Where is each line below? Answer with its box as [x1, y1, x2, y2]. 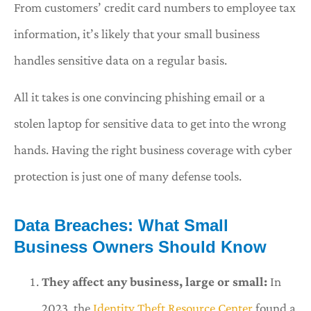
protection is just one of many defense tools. [14, 168, 242, 183]
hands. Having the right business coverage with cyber [14, 142, 292, 157]
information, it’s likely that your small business [14, 26, 260, 42]
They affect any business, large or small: [42, 274, 270, 289]
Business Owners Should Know [14, 237, 267, 256]
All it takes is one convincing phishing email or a [14, 89, 265, 104]
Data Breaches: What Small [14, 215, 228, 235]
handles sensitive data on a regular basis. [14, 53, 227, 68]
